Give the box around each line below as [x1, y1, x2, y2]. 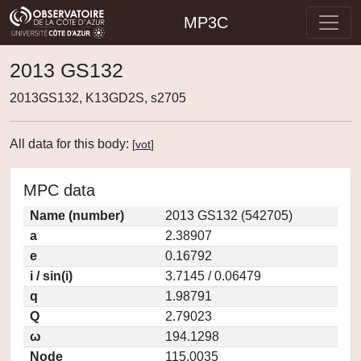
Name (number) [30, 209, 124, 222]
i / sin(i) [30, 269, 73, 283]
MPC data [23, 181, 95, 199]
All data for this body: [10, 137, 132, 151]
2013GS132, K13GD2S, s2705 [10, 91, 186, 105]
